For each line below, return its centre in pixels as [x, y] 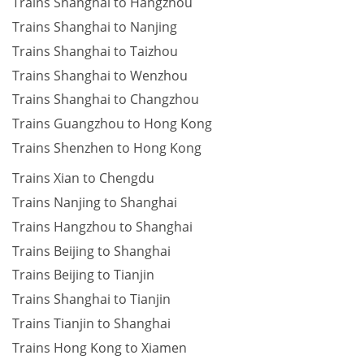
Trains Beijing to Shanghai [91, 251]
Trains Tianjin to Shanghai [91, 323]
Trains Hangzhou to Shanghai [102, 226]
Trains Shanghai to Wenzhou [100, 75]
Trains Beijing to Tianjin [83, 275]
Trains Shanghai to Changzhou [106, 100]
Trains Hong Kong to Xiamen [100, 347]
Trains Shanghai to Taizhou [95, 51]
